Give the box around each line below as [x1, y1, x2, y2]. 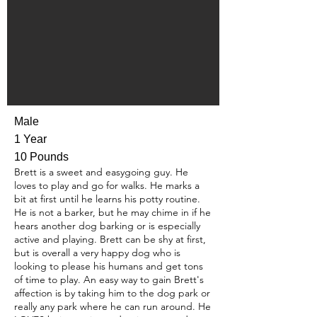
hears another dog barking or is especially [14, 219, 200, 232]
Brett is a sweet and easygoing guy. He [14, 166, 188, 178]
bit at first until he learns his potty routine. [14, 192, 200, 205]
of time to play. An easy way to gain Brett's [14, 273, 204, 286]
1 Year [14, 133, 47, 145]
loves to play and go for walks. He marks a [14, 179, 200, 192]
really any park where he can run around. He [14, 300, 211, 313]
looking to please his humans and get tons [14, 260, 203, 272]
